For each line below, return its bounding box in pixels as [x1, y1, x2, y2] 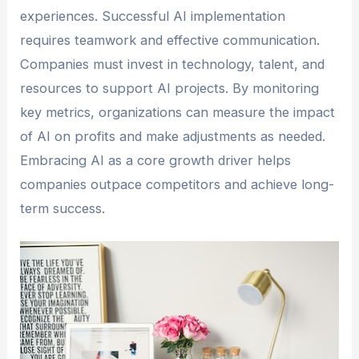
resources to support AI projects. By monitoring [20, 79, 320, 96]
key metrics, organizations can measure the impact [20, 103, 336, 120]
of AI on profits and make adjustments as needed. [20, 127, 326, 144]
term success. [20, 200, 106, 216]
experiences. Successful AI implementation [20, 7, 286, 24]
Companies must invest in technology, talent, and [20, 55, 325, 72]
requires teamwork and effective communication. [20, 31, 321, 48]
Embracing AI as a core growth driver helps [20, 151, 292, 168]
